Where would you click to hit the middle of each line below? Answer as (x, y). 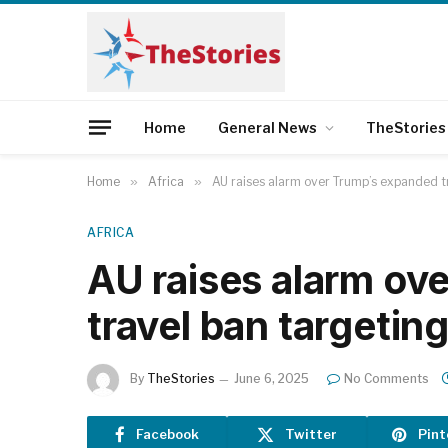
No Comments (386, 379)
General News (267, 127)
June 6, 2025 (271, 379)
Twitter (311, 433)
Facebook (167, 433)
